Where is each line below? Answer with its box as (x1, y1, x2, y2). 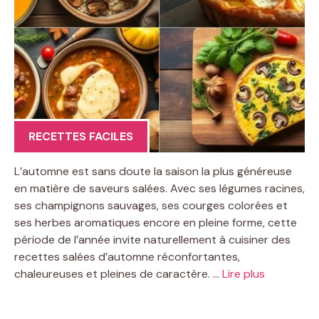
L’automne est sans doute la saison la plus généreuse (14, 164, 292, 179)
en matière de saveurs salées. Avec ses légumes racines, (14, 181, 305, 197)
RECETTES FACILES (28, 129, 133, 145)
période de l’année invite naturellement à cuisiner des (14, 232, 291, 248)
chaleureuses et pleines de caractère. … (14, 266, 222, 282)
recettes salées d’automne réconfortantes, (14, 249, 240, 265)
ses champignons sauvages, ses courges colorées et (14, 198, 288, 214)
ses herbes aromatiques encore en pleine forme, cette (14, 215, 297, 231)
